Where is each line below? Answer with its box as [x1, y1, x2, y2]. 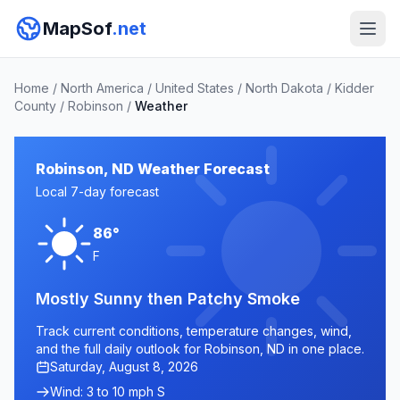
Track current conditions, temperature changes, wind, [36, 323, 352, 338]
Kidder [335, 80, 374, 96]
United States [155, 80, 234, 96]
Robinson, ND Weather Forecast [36, 160, 270, 178]
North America [61, 80, 144, 96]
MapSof [43, 18, 112, 39]
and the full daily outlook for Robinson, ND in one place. [36, 341, 364, 356]
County [14, 98, 56, 113]
